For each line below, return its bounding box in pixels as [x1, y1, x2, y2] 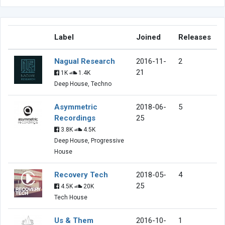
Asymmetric [54, 102, 97, 111]
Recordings [54, 113, 95, 123]
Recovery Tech [54, 170, 108, 179]
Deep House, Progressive [54, 137, 124, 144]
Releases [178, 32, 211, 42]
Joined [136, 32, 161, 42]
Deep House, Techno [54, 80, 111, 87]
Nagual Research [54, 56, 115, 66]
